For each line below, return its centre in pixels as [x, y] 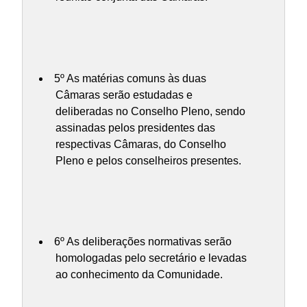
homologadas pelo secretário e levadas [151, 258]
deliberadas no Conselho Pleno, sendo [150, 111]
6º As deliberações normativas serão [143, 242]
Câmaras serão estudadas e [124, 95]
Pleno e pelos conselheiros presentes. [148, 160]
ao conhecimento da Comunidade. [139, 275]
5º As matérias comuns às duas [130, 78]
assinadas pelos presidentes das [135, 127]
